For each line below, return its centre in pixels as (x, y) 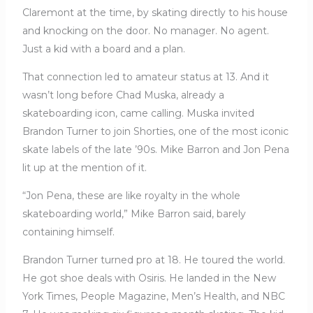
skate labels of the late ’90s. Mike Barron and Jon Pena (155, 150)
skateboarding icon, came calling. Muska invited (138, 114)
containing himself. (68, 232)
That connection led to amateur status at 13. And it (145, 77)
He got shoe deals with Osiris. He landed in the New (149, 278)
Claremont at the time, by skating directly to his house (155, 13)
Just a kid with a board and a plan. (103, 49)
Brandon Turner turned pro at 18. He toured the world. (153, 260)
